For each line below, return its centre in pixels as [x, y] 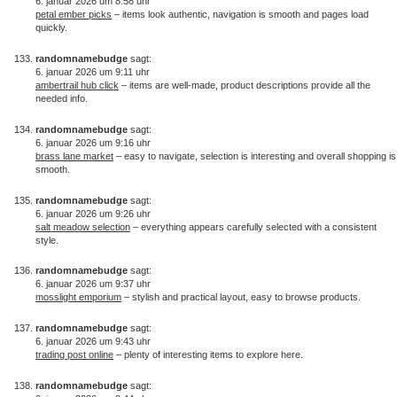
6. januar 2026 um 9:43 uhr [93, 342]
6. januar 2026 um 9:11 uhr [93, 71]
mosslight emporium [78, 297]
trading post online [74, 355]
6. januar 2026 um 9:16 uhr [93, 142]
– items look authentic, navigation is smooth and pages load [240, 15]
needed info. [62, 98]
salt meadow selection [83, 226]
